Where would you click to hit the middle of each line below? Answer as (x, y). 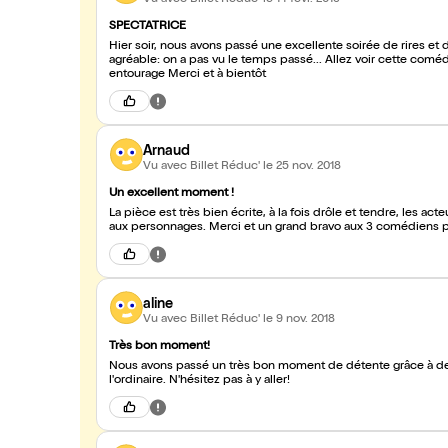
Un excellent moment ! (171, 194)
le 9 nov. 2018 (299, 319)
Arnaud (166, 151)
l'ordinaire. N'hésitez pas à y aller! (199, 381)
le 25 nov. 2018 (302, 166)
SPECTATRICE (147, 27)
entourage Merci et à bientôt (187, 75)
